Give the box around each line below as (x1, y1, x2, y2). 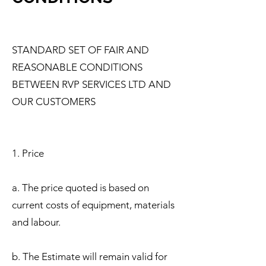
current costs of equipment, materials (12, 198, 175, 211)
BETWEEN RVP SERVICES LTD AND (12, 78, 171, 90)
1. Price (12, 147, 44, 159)
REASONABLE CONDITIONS (12, 61, 142, 73)
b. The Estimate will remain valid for (12, 250, 167, 262)
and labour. (12, 216, 61, 228)
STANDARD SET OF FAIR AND (12, 43, 149, 56)
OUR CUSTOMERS (12, 95, 96, 107)
